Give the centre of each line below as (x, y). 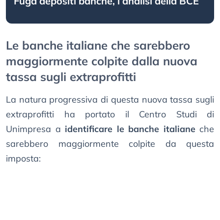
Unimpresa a (35, 129)
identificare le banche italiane (130, 129)
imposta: (23, 159)
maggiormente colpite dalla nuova (102, 61)
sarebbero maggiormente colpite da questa (110, 144)
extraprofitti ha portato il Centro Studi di (110, 114)
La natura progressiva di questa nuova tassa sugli (110, 100)
